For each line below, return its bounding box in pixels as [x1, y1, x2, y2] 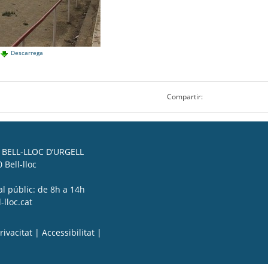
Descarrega [11, 49, 44, 57]
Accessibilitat [42, 227, 95, 238]
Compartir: [166, 92, 203, 102]
